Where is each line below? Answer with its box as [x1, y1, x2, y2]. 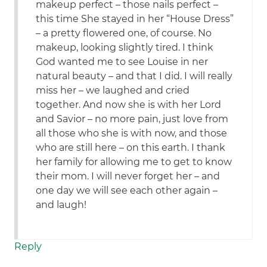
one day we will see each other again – [36, 185, 218, 197]
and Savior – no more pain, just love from [36, 113, 229, 125]
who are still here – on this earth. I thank [36, 142, 226, 154]
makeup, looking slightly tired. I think [36, 42, 214, 54]
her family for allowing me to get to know [36, 156, 232, 168]
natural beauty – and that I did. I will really [36, 70, 233, 82]
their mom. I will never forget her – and [36, 170, 221, 182]
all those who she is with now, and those [36, 128, 228, 139]
